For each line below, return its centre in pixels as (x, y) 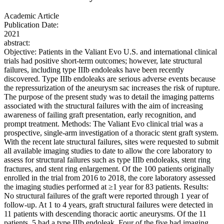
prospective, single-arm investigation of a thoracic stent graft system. (111, 133)
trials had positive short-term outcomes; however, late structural (103, 61)
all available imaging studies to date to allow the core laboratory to (108, 151)
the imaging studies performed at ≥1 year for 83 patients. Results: (106, 187)
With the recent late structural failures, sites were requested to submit (111, 142)
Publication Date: (31, 25)
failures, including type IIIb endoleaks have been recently (94, 70)
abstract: (17, 43)
